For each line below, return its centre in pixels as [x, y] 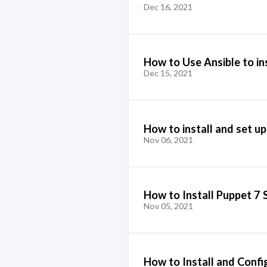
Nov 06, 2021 [168, 139]
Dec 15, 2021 [168, 73]
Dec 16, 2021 [168, 7]
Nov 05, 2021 [168, 206]
